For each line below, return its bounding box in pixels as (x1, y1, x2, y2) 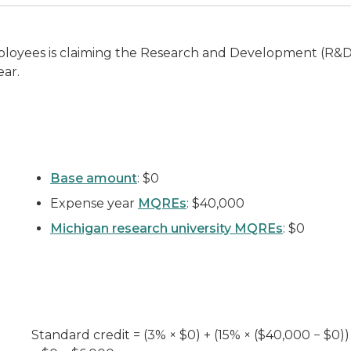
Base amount (49, 171, 137, 186)
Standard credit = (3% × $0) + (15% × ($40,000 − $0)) (31, 327, 349, 342)
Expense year (49, 196, 138, 211)
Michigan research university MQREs (49, 221, 283, 236)
